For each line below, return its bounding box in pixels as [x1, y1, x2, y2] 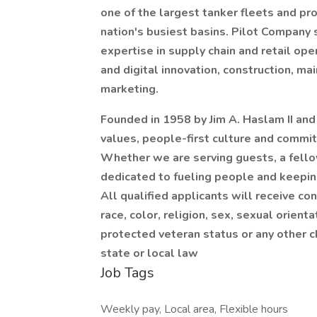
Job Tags [100, 263, 154, 282]
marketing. [100, 81, 158, 97]
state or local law [100, 246, 198, 261]
